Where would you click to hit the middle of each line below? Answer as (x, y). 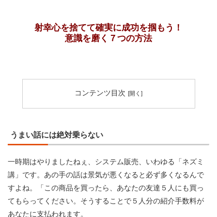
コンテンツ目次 (100, 93)
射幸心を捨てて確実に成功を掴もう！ (108, 28)
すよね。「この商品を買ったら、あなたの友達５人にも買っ (106, 188)
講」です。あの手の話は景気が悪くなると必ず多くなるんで (106, 175)
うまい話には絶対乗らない (57, 135)
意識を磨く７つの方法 (108, 39)
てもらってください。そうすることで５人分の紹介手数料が (106, 201)
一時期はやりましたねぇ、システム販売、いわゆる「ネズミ (106, 162)
